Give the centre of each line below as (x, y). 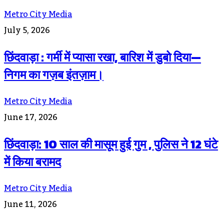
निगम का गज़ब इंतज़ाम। (54, 75)
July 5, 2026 (27, 31)
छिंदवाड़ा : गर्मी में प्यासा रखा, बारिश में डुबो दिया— (102, 57)
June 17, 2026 (31, 118)
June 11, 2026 (30, 204)
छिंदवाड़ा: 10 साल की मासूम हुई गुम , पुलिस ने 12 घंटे (111, 144)
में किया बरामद (32, 161)
